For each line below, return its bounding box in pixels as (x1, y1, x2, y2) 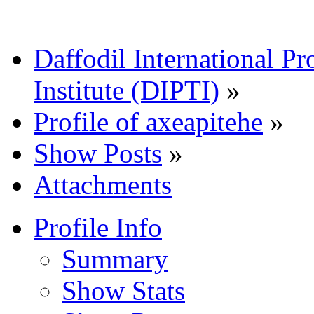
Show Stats (62, 275, 185, 306)
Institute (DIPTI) (34, 74, 219, 105)
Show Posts (34, 137, 162, 168)
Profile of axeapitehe (34, 106, 263, 137)
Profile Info (34, 212, 162, 243)
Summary (62, 243, 168, 274)
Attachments (34, 169, 172, 200)
